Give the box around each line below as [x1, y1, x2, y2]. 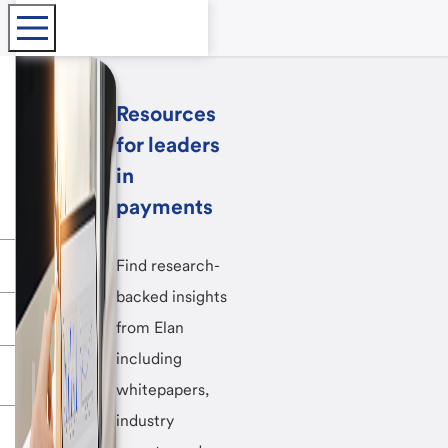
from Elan [116, 318, 184, 338]
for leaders [116, 132, 220, 158]
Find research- [116, 256, 220, 276]
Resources [116, 101, 216, 127]
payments [116, 194, 213, 220]
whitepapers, [116, 380, 209, 400]
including [116, 349, 182, 369]
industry [116, 411, 174, 431]
